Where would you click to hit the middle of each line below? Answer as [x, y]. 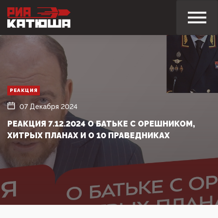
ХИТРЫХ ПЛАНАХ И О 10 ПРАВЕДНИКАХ [89, 135]
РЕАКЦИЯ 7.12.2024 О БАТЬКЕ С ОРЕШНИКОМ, [101, 124]
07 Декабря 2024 [48, 106]
